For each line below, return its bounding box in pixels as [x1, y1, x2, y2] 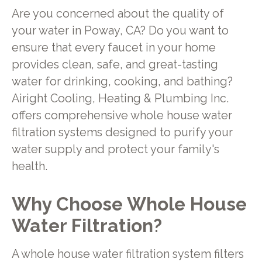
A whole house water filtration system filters [11, 247, 244, 261]
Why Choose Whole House [11, 193, 247, 215]
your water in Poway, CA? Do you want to [11, 23, 229, 37]
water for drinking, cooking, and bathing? [11, 74, 233, 88]
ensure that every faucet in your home [11, 40, 216, 54]
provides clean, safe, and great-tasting [11, 57, 218, 71]
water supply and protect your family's [11, 142, 219, 156]
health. [11, 159, 47, 173]
